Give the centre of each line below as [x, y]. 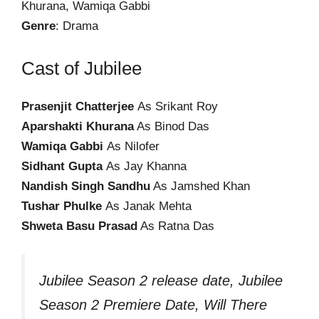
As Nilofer [133, 146]
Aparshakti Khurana [78, 126]
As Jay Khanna [146, 166]
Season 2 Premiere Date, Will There [153, 305]
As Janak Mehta [148, 206]
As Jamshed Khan [200, 186]
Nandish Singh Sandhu [86, 186]
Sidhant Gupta [64, 166]
